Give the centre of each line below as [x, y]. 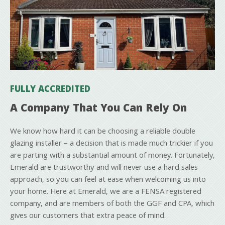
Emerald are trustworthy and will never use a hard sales [104, 168]
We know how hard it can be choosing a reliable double [103, 132]
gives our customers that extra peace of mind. [88, 216]
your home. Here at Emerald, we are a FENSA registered [106, 192]
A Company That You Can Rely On [98, 109]
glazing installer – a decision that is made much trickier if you [111, 144]
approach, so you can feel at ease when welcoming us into [108, 180]
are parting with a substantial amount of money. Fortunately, [113, 156]
